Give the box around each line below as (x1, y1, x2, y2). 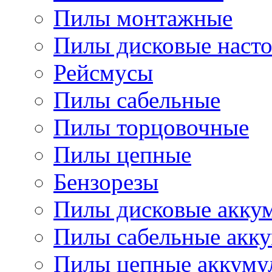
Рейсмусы (53, 59, 153, 86)
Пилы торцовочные (53, 114, 249, 140)
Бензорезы (53, 169, 158, 195)
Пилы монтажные (53, 5, 233, 31)
